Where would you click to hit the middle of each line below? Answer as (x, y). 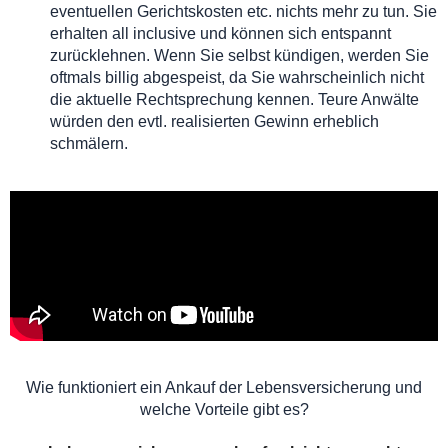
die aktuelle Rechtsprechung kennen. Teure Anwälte (234, 99)
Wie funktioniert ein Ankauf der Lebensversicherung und (224, 387)
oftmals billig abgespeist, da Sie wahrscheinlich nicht (237, 77)
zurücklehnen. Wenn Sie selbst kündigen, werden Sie (239, 55)
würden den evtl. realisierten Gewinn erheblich (214, 121)
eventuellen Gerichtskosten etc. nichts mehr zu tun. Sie (243, 11)
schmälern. (89, 143)
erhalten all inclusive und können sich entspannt (220, 33)
